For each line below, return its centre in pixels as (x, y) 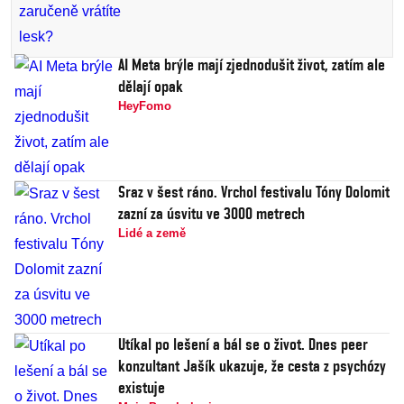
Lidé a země (152, 234)
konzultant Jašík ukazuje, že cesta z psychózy (252, 366)
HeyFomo (145, 106)
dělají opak (151, 87)
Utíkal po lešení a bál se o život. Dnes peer (243, 344)
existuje (142, 388)
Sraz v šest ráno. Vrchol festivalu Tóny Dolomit (254, 192)
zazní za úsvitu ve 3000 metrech (211, 214)
